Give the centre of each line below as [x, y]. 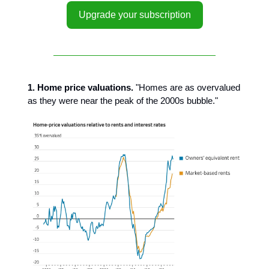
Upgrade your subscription [134, 15]
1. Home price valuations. [80, 87]
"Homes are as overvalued [187, 87]
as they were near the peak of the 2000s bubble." [123, 101]
